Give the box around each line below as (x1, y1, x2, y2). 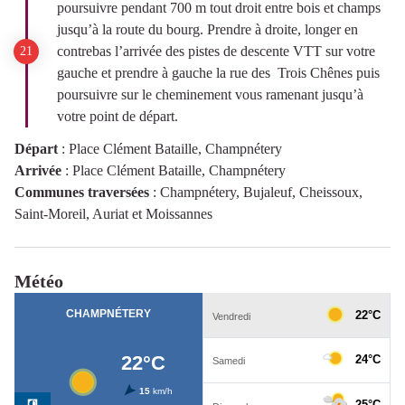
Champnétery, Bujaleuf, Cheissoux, (160, 184, 363, 200)
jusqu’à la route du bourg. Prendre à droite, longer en (57, 22, 358, 37)
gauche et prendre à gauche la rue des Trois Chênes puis (57, 65, 380, 80)
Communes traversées (14, 184, 149, 200)
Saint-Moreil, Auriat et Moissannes (14, 206, 212, 221)
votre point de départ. (57, 108, 182, 124)
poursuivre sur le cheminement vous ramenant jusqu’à (57, 87, 363, 102)
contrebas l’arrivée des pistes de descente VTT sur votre (57, 43, 375, 59)
